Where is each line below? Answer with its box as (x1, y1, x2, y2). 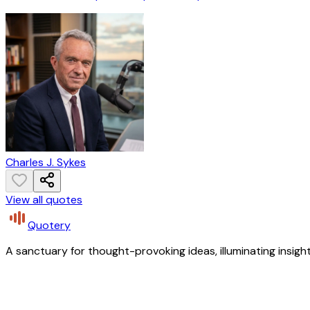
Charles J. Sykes (6, 155, 86, 170)
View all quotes (6, 192, 82, 208)
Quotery (28, 218, 71, 233)
